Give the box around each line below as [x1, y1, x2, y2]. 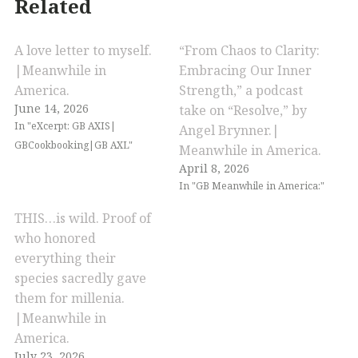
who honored [14, 229, 96, 247]
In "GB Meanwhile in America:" [179, 178, 324, 193]
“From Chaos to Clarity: [179, 41, 320, 59]
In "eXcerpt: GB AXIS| [14, 118, 116, 133]
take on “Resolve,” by [179, 101, 307, 119]
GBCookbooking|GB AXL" [14, 137, 133, 152]
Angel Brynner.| [179, 121, 280, 139]
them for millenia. [14, 288, 125, 307]
